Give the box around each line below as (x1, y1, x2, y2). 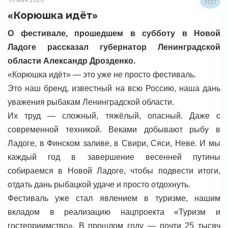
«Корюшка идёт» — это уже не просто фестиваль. (8, 70, 196, 79)
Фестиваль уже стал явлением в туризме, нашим (8, 194, 220, 203)
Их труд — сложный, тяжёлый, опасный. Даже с (8, 111, 220, 121)
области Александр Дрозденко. (8, 56, 135, 66)
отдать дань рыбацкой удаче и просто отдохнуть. (8, 180, 190, 189)
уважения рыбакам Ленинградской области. (8, 98, 174, 107)
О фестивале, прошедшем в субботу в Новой (8, 29, 220, 38)
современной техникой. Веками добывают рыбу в (8, 125, 220, 134)
